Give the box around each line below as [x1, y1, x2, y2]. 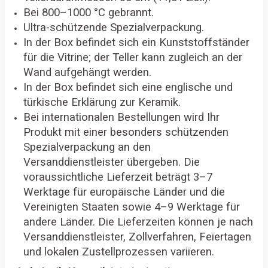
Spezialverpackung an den [23, 141, 151, 154]
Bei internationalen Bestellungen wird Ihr [23, 111, 220, 124]
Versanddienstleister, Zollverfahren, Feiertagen [23, 230, 251, 244]
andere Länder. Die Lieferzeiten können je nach [23, 215, 253, 229]
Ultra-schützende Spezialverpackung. [23, 21, 204, 35]
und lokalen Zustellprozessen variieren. [23, 245, 214, 259]
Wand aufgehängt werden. [23, 66, 151, 80]
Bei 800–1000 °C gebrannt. [23, 6, 154, 20]
